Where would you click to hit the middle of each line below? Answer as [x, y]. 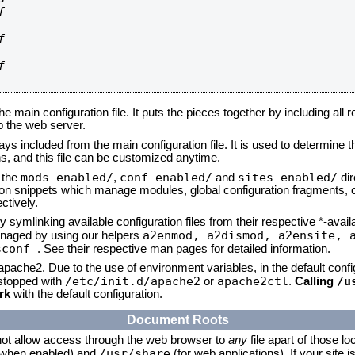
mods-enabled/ [67, 177]
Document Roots [177, 319]
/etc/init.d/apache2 [133, 281]
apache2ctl [253, 281]
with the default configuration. [86, 294]
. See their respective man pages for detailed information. [184, 249]
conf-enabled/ [166, 177]
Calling [316, 281]
